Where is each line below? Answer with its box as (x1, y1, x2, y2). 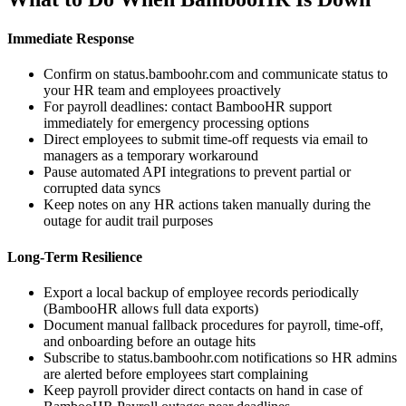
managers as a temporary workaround (43, 148, 258, 164)
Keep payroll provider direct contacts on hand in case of (43, 382, 362, 398)
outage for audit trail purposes (43, 213, 213, 229)
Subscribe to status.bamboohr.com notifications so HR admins (43, 349, 397, 365)
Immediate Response (7, 30, 134, 46)
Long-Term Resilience (7, 248, 142, 265)
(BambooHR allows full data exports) (43, 300, 258, 316)
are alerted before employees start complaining (43, 365, 308, 382)
